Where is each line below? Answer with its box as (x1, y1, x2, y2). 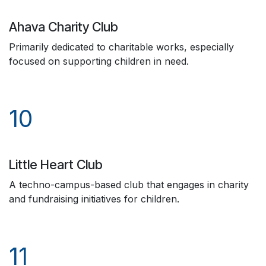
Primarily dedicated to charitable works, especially (9, 41, 234, 53)
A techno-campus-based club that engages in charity (9, 179, 249, 191)
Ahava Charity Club (9, 19, 118, 34)
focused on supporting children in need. (9, 55, 189, 67)
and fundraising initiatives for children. (9, 193, 179, 205)
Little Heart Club (9, 157, 109, 172)
